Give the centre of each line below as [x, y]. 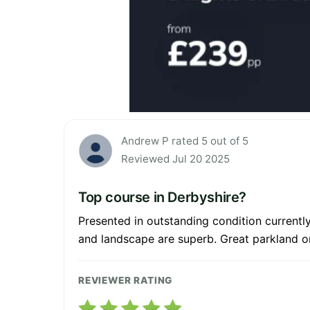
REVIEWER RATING [126, 281]
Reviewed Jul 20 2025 [175, 159]
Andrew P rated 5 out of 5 [185, 141]
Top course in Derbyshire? [162, 198]
